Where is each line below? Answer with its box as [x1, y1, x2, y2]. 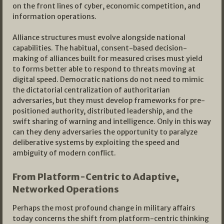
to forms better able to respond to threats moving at [12, 64, 195, 74]
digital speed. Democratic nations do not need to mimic [12, 75, 203, 84]
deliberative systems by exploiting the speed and [12, 138, 179, 147]
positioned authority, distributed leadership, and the [12, 106, 192, 116]
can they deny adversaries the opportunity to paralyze [12, 127, 197, 137]
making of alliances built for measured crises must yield [12, 54, 202, 63]
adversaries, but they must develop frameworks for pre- [12, 96, 205, 105]
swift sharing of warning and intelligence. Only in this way [12, 117, 211, 126]
